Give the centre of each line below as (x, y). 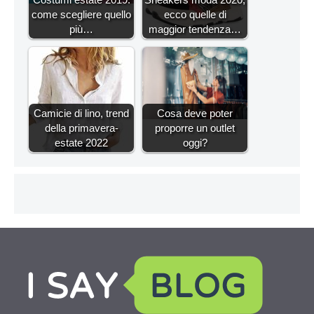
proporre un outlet (195, 128)
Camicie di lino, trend (81, 113)
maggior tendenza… (195, 29)
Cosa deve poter (195, 113)
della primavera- (81, 128)
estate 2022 (81, 142)
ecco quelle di (195, 14)
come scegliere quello (81, 14)
